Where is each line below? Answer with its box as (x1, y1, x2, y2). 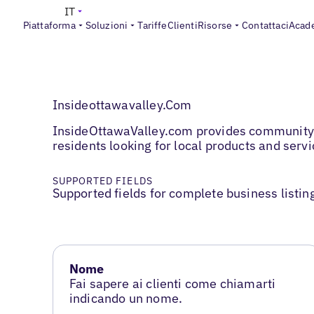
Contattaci (242, 19, 289, 32)
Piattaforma (22, 19, 76, 32)
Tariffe (137, 19, 168, 32)
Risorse (197, 19, 233, 32)
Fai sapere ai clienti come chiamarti (69, 275, 276, 292)
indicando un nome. (69, 290, 183, 307)
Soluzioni (85, 19, 128, 32)
